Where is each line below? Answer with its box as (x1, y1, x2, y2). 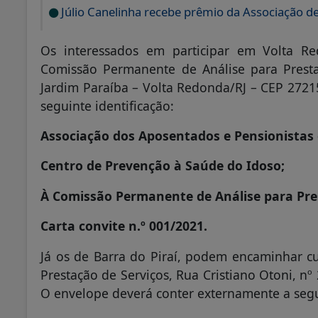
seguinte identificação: (40, 97, 174, 115)
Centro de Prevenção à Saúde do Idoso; (40, 157, 285, 175)
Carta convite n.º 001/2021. (40, 217, 207, 235)
